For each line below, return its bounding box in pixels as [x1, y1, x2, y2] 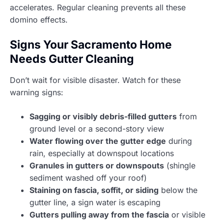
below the [159, 185, 197, 195]
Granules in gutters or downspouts [29, 160, 164, 170]
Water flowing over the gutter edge [29, 136, 166, 146]
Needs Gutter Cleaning [10, 52, 134, 66]
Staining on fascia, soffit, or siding [29, 185, 159, 195]
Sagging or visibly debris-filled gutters [29, 111, 177, 121]
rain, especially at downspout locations [29, 148, 174, 158]
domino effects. [10, 14, 68, 25]
